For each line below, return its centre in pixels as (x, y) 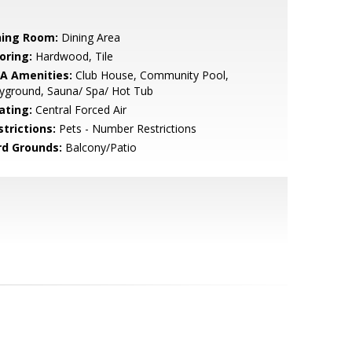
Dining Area (89, 37)
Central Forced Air (79, 110)
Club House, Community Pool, (150, 75)
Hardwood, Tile (72, 56)
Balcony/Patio (99, 147)
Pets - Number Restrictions (126, 128)
